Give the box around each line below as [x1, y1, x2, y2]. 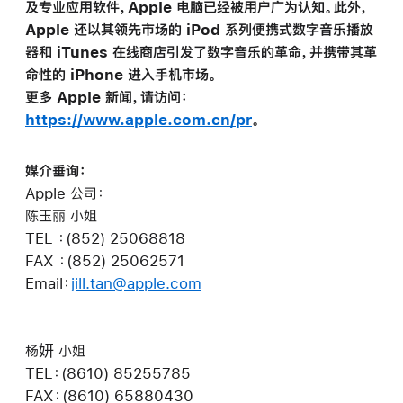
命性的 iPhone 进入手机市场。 [25, 67, 218, 83]
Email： [25, 275, 71, 291]
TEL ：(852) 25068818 [25, 230, 185, 246]
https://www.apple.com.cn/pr [25, 112, 252, 128]
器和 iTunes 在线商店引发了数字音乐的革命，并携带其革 [25, 44, 377, 60]
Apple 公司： [25, 185, 105, 201]
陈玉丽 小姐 [25, 208, 97, 224]
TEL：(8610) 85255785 [25, 365, 191, 381]
